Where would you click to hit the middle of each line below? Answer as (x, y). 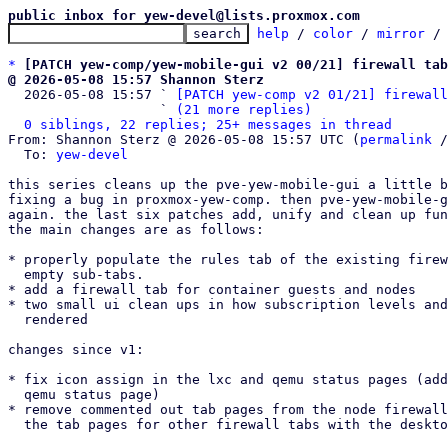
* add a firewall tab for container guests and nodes (212, 289)
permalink (396, 139)
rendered (16, 319)
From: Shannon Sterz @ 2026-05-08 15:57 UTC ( (184, 139)
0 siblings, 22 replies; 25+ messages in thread (208, 124)
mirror (401, 33)
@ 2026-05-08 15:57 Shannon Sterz (136, 79)
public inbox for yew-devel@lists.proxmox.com (184, 15)
